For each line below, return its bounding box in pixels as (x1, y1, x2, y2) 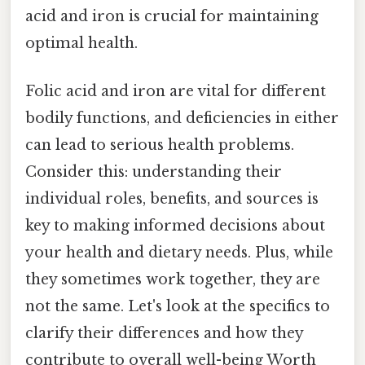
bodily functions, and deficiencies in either (25, 109, 339, 128)
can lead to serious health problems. (25, 136, 294, 155)
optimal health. (25, 33, 138, 52)
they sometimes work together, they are (25, 270, 320, 289)
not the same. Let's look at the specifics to (25, 297, 330, 316)
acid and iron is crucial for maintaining (25, 7, 319, 25)
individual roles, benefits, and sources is (25, 190, 319, 209)
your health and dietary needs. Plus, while (25, 244, 333, 262)
